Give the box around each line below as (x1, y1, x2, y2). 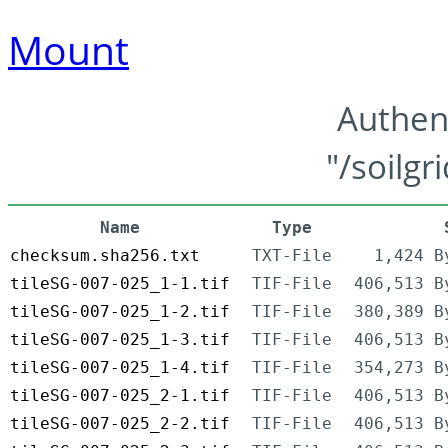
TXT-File (252, 246, 332, 266)
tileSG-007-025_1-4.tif (10, 358, 230, 378)
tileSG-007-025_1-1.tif (10, 274, 230, 294)
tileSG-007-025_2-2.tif (10, 414, 230, 434)
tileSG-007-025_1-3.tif (10, 330, 230, 350)
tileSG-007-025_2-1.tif (10, 386, 230, 406)
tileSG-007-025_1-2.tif (10, 302, 230, 322)
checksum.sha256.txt (10, 246, 200, 266)
